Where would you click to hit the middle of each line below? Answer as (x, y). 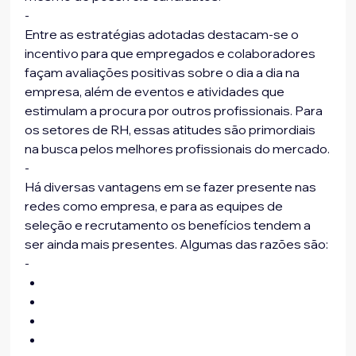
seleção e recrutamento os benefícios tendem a (169, 225)
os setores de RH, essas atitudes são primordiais (172, 130)
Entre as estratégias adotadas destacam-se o (163, 35)
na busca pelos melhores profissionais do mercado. (178, 149)
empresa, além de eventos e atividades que (156, 92)
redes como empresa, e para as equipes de (155, 206)
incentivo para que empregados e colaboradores (172, 54)
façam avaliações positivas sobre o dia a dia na (164, 73)
